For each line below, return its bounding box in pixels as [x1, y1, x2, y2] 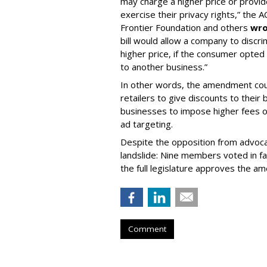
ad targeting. [120, 118, 173, 131]
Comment [128, 223, 166, 235]
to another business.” [120, 61, 207, 73]
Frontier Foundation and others [120, 21, 250, 34]
